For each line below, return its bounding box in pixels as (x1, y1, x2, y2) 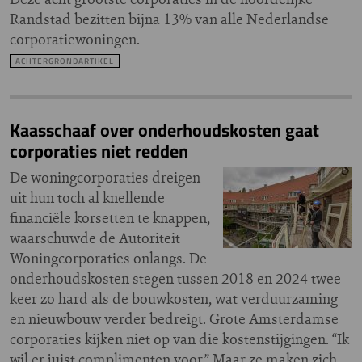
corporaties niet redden (10, 137, 188, 165)
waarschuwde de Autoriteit (10, 228, 180, 248)
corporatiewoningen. (10, 29, 140, 49)
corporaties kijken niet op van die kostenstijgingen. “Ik (10, 329, 349, 349)
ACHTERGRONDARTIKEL (15, 55, 114, 67)
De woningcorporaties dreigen (10, 167, 200, 187)
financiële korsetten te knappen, (10, 208, 210, 228)
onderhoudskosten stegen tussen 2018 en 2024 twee (10, 268, 341, 288)
